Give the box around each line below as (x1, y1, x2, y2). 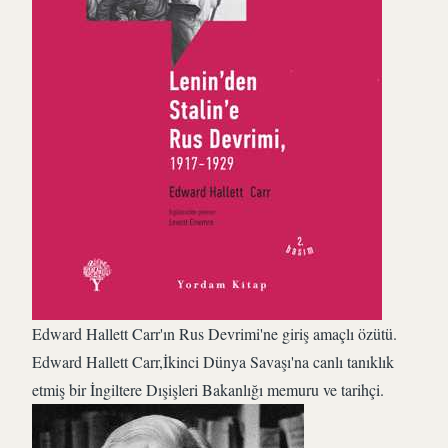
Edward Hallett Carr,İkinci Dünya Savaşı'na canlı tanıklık (32, 351, 394, 372)
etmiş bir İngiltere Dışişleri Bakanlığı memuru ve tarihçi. (32, 379, 384, 400)
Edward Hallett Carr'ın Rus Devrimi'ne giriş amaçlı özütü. (32, 323, 397, 344)
